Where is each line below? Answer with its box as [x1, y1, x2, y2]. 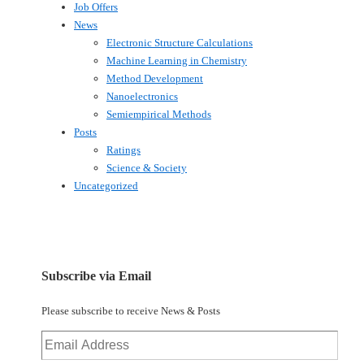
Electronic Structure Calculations [106, 37, 253, 50]
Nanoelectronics [106, 90, 178, 103]
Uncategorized [74, 180, 138, 193]
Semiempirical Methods [106, 108, 211, 121]
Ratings [106, 144, 141, 157]
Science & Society [106, 162, 187, 175]
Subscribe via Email [41, 269, 151, 284]
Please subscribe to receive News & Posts [41, 304, 220, 317]
